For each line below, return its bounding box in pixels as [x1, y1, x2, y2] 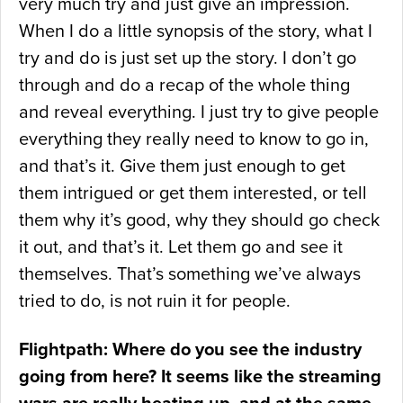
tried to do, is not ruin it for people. [19, 291, 291, 313]
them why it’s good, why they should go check [19, 210, 380, 232]
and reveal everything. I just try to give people [19, 102, 379, 124]
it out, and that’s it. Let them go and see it [19, 237, 343, 259]
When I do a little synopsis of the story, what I [19, 21, 372, 43]
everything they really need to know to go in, [19, 129, 369, 151]
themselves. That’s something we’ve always [19, 264, 361, 286]
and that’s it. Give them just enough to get [19, 156, 345, 178]
